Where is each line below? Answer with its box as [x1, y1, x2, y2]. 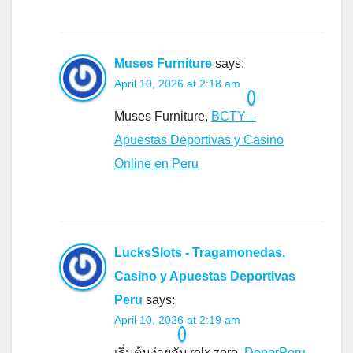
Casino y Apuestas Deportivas [114, 269, 295, 283]
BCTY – [211, 109, 256, 123]
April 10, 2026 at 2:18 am [114, 76, 240, 90]
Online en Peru [114, 156, 199, 170]
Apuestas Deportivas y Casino [114, 132, 284, 147]
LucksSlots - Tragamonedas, [114, 245, 285, 259]
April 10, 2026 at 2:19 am [114, 313, 240, 326]
